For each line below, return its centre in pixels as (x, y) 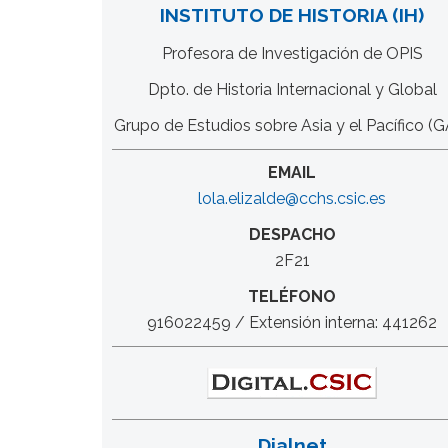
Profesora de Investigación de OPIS (292, 54)
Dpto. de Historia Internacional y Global (292, 90)
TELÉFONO (292, 297)
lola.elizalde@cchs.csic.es (292, 199)
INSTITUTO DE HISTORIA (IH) (292, 15)
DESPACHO (292, 235)
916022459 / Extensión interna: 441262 (292, 323)
